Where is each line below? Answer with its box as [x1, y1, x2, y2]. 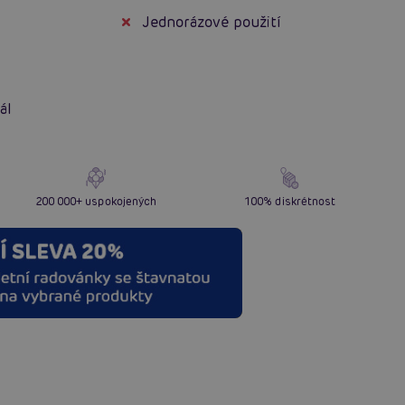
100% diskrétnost [244, 193, 336, 208]
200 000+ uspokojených [34, 193, 156, 208]
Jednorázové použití [143, 12, 280, 32]
